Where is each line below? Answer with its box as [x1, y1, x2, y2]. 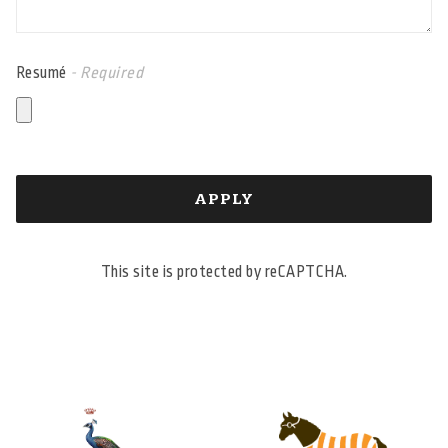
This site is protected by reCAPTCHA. [100, 263, 348, 282]
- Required [70, 64, 144, 83]
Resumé [15, 64, 71, 83]
